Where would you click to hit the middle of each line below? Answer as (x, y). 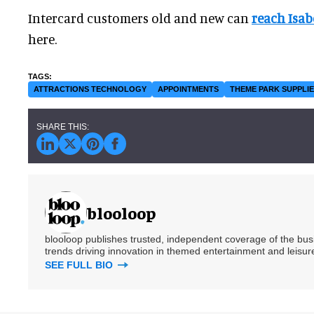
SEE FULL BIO (80, 265)
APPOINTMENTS (188, 89)
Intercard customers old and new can (140, 18)
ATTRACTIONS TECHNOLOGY (90, 89)
